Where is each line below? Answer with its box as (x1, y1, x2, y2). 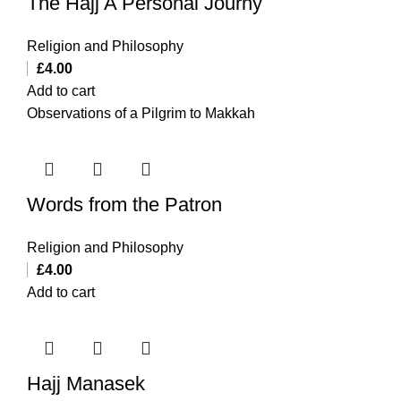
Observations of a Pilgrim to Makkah (27, 105, 255, 121)
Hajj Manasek (27, 371, 145, 395)
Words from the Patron (27, 192, 222, 216)
